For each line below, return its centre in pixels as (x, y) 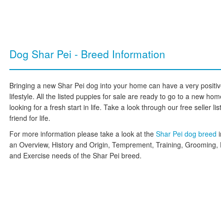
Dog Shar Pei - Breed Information (87, 54)
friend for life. (30, 118)
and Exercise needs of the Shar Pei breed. (75, 155)
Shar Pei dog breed (187, 134)
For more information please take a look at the (83, 134)
